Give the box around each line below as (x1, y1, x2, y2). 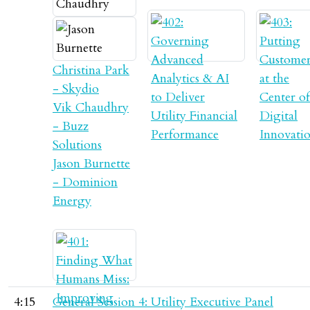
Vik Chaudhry (53, 99, 129, 116)
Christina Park (53, 62, 129, 79)
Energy (53, 192, 91, 210)
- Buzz (53, 118, 89, 135)
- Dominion (53, 174, 118, 191)
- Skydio (53, 80, 99, 98)
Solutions (53, 136, 102, 154)
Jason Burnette (53, 155, 130, 172)
